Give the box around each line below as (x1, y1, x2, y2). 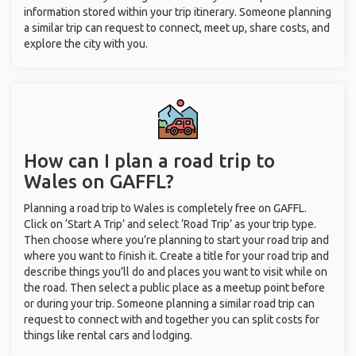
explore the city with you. (24, 37, 148, 50)
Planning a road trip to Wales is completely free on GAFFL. (24, 202, 307, 215)
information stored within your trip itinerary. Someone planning (24, 6, 331, 18)
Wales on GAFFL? (24, 171, 174, 192)
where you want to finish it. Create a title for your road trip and (24, 250, 329, 262)
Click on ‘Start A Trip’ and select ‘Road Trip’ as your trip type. (24, 218, 316, 230)
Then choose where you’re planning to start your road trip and (24, 234, 329, 246)
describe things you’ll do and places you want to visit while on (24, 265, 327, 278)
